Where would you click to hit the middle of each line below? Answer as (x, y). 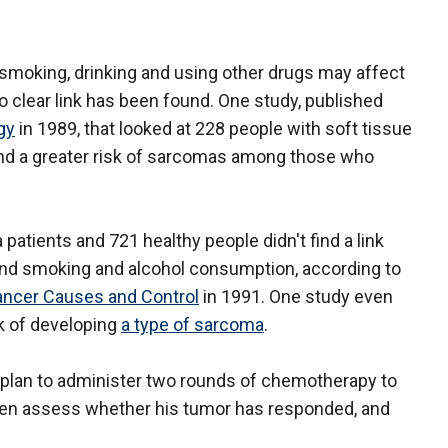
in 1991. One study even (296, 297)
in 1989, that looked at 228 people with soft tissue (213, 129)
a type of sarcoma (192, 325)
